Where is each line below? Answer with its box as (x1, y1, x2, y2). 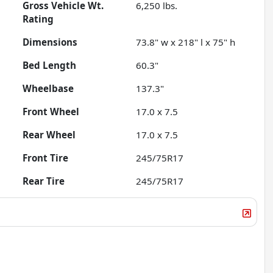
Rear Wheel (23, 129, 76, 141)
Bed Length (23, 59, 77, 72)
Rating (23, 13, 54, 26)
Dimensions (23, 36, 78, 49)
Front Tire (23, 152, 69, 165)
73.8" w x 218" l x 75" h (136, 36, 236, 49)
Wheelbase (23, 82, 74, 95)
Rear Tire (23, 175, 65, 188)
